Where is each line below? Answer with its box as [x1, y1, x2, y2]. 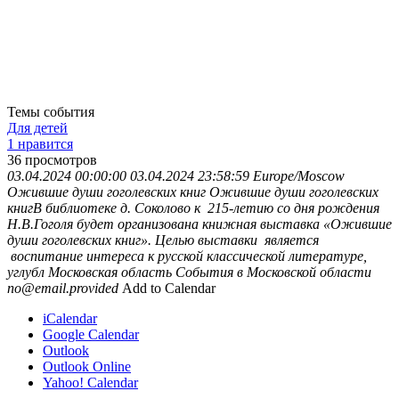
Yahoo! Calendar [43, 374, 138, 390]
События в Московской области [175, 264, 371, 280]
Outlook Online [43, 358, 131, 374]
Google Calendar [43, 326, 139, 342]
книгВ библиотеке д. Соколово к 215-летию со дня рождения [7, 199, 379, 216]
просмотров [25, 151, 97, 167]
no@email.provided [7, 280, 118, 296]
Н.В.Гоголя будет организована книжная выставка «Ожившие [7, 216, 392, 232]
